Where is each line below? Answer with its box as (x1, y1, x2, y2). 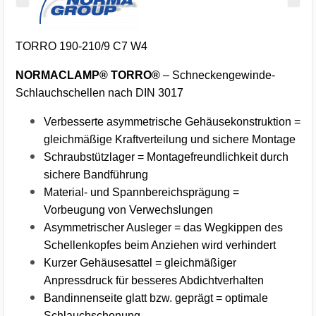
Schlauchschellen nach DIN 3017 (16, 86, 183, 99)
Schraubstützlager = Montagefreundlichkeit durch (44, 150, 288, 163)
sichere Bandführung (44, 168, 148, 181)
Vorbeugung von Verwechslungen (44, 203, 213, 216)
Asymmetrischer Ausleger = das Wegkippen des (44, 221, 283, 233)
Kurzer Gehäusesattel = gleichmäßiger (44, 256, 236, 269)
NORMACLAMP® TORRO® (16, 68, 160, 81)
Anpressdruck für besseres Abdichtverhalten (44, 274, 264, 286)
